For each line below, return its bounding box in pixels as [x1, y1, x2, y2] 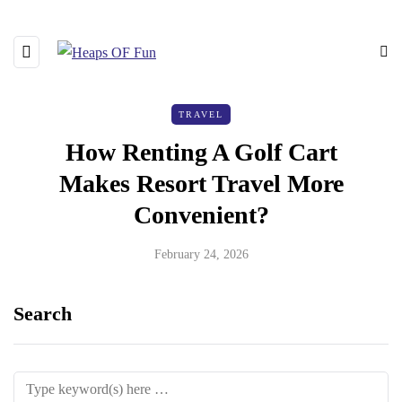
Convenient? [133, 201, 269, 229]
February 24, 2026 [153, 248, 249, 261]
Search [13, 302, 72, 325]
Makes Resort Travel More [58, 170, 344, 197]
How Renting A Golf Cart [65, 138, 337, 166]
